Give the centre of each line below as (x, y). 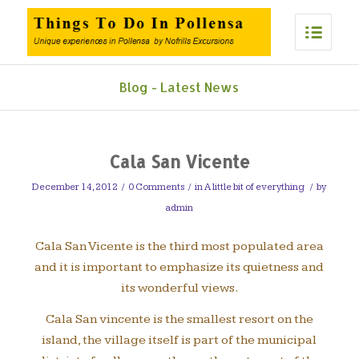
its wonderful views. (179, 288)
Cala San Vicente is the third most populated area (179, 246)
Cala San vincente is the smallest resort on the (179, 320)
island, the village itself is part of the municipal (179, 341)
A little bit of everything (255, 187)
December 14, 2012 (75, 187)
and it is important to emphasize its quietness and (179, 267)
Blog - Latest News (179, 87)
